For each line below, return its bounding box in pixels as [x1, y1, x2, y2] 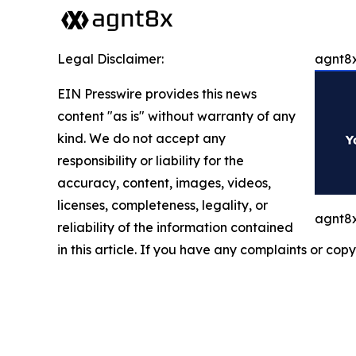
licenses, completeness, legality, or [57, 197, 268, 213]
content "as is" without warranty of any [57, 108, 296, 124]
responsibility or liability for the [57, 153, 244, 168]
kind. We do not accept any [57, 130, 226, 146]
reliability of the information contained [57, 219, 293, 235]
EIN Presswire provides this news [57, 86, 257, 102]
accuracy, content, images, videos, [57, 175, 271, 191]
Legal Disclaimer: [57, 51, 164, 67]
